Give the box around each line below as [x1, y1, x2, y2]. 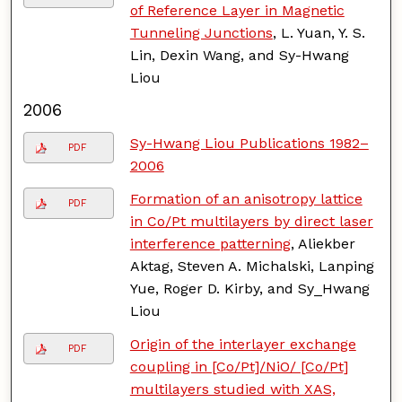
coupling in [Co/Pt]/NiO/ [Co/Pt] [129, 357, 348, 375]
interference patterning [129, 234, 291, 252]
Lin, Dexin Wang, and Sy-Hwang [129, 46, 349, 64]
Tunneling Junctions [129, 23, 273, 41]
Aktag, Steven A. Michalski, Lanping [129, 257, 374, 275]
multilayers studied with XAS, [129, 380, 336, 398]
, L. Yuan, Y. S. [272, 23, 365, 41]
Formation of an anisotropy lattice [129, 189, 363, 207]
